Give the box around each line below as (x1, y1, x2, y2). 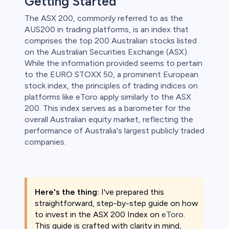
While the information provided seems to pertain (25, 58, 202, 68)
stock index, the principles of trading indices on (25, 81, 198, 91)
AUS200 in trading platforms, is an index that (25, 25, 189, 35)
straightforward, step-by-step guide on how (35, 198, 198, 209)
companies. (25, 137, 66, 147)
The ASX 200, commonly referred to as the (25, 13, 183, 24)
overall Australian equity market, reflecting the (25, 114, 193, 125)
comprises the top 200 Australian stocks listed (25, 36, 197, 46)
